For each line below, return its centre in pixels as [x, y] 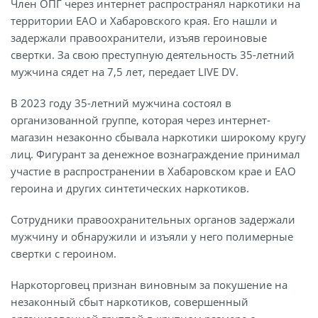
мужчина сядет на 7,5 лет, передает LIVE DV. [125, 71]
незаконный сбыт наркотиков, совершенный [130, 301]
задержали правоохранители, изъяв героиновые [139, 37]
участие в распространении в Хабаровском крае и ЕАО [153, 171]
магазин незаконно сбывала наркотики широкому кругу [158, 137]
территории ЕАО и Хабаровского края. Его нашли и [144, 20]
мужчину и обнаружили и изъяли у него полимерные [152, 236]
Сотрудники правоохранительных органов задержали [153, 219]
